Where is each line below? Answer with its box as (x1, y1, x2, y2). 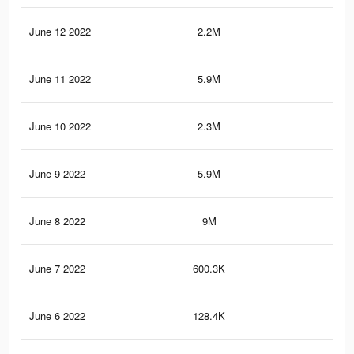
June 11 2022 (29, 71, 91, 87)
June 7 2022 (29, 261, 85, 277)
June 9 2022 (29, 166, 85, 182)
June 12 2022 (29, 24, 91, 40)
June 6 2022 (29, 308, 85, 324)
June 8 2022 (29, 213, 85, 229)
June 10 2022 (29, 119, 91, 134)
